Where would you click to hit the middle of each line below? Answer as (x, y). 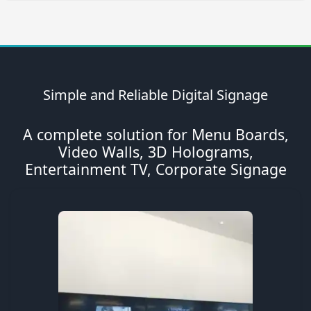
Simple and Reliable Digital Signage (155, 94)
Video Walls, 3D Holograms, (155, 151)
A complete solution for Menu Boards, (155, 134)
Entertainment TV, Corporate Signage (155, 169)
